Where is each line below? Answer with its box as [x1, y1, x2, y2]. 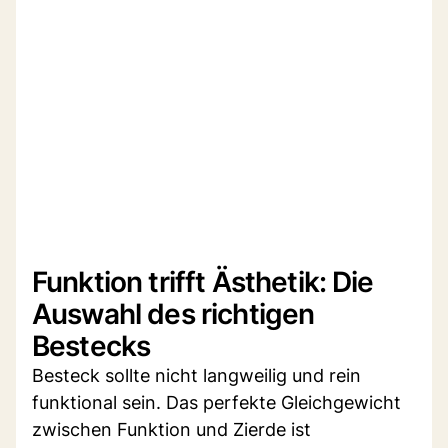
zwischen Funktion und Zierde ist [32, 418, 311, 440]
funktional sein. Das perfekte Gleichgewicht [32, 391, 401, 413]
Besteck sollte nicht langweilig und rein [32, 364, 361, 386]
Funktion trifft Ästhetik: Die [32, 264, 374, 299]
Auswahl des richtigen [32, 296, 315, 331]
